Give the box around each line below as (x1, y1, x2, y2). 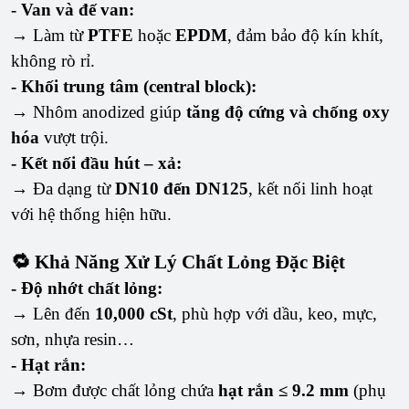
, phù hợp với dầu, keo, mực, (173, 304, 377, 324)
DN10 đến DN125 (115, 179, 248, 199)
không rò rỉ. (11, 51, 95, 71)
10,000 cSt (95, 304, 173, 324)
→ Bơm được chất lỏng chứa (11, 381, 218, 401)
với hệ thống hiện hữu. (11, 204, 172, 225)
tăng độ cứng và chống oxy (186, 102, 390, 122)
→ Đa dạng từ (11, 179, 115, 199)
